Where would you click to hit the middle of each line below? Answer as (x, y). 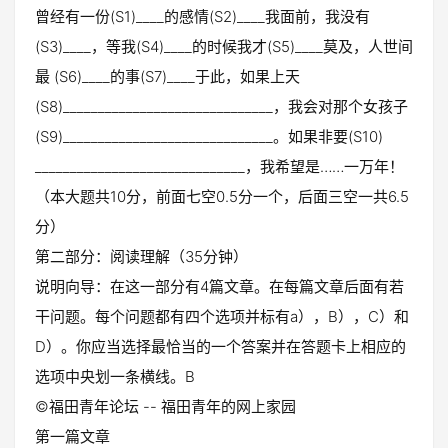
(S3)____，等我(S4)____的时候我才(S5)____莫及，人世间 (224, 46)
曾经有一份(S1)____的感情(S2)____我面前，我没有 (202, 16)
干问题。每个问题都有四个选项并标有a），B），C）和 (222, 316)
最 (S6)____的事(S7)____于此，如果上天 (167, 76)
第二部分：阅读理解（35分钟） (141, 256)
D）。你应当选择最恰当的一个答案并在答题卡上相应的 (220, 346)
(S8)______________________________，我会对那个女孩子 (221, 106)
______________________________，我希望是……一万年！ (219, 166)
